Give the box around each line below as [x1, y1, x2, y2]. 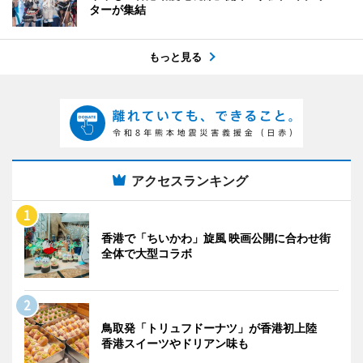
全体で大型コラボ [101, 246, 192, 260]
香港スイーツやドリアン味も [101, 335, 249, 350]
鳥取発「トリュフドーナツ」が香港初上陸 [101, 320, 328, 335]
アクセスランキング [131, 172, 248, 189]
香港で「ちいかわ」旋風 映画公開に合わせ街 [101, 230, 331, 245]
